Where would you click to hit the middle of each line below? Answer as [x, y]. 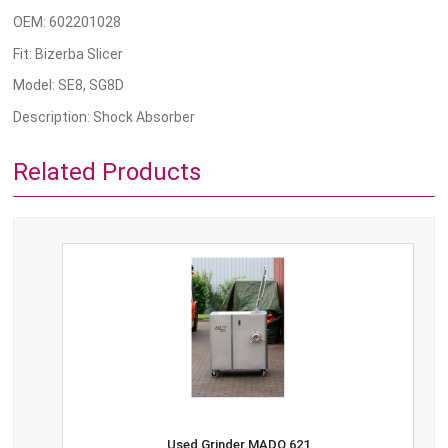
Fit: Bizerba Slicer [68, 53]
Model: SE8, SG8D [69, 85]
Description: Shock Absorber [104, 116]
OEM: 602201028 [67, 22]
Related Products [107, 172]
